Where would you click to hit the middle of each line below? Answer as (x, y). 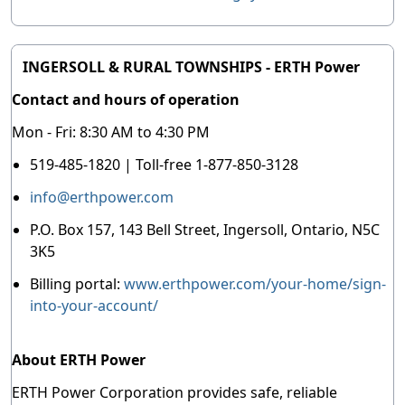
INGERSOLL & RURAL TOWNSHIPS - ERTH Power (191, 67)
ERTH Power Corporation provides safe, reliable (174, 392)
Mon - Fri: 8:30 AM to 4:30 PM (111, 132)
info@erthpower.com (102, 197)
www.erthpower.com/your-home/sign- (255, 284)
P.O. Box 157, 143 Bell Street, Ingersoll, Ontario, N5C (205, 230)
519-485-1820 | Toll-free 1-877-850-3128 (164, 165)
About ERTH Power (79, 360)
